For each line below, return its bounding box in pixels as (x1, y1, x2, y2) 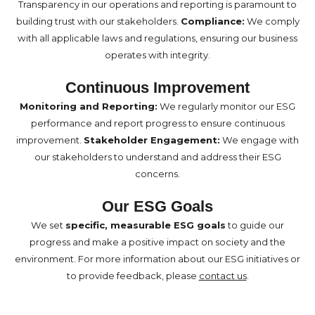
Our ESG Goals (102, 198, 213, 216)
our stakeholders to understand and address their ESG (34, 151, 281, 163)
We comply (244, 15, 300, 27)
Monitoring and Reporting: (20, 101, 157, 112)
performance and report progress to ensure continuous (30, 117, 285, 129)
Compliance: (180, 15, 245, 27)
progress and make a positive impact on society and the (30, 236, 285, 248)
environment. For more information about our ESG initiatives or (15, 253, 300, 265)
